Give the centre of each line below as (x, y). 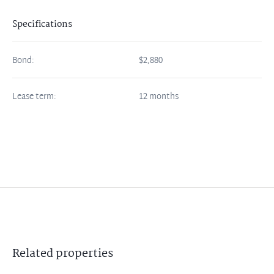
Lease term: (34, 97)
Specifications (42, 24)
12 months (158, 97)
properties (84, 254)
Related (34, 254)
